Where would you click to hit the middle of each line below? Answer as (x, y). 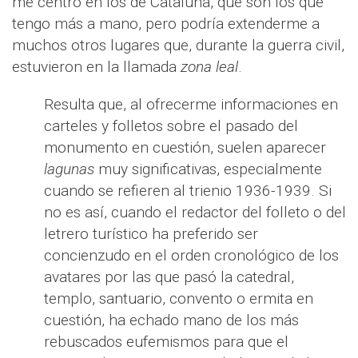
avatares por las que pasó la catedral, (169, 277)
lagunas (69, 169)
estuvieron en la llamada (96, 67)
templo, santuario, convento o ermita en (179, 298)
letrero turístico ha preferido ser (151, 234)
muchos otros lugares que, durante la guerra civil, (178, 45)
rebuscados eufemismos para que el (166, 342)
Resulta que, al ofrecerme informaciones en (191, 104)
